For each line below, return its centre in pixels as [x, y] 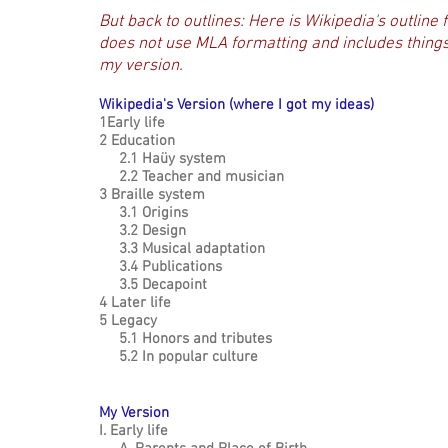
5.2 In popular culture [178, 357]
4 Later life [135, 303]
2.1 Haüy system [162, 159]
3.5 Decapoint [153, 285]
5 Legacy [128, 321]
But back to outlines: [173, 22]
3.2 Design [142, 231]
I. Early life [133, 431]
